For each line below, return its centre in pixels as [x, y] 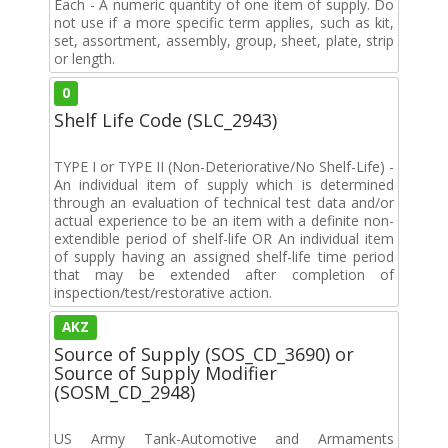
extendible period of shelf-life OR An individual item [224, 238]
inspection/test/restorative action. [163, 292]
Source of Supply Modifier [165, 372]
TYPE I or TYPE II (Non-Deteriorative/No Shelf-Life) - [224, 166]
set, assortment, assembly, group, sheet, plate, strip [224, 40]
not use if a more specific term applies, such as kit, [224, 22]
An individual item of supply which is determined [224, 184]
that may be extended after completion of [224, 274]
